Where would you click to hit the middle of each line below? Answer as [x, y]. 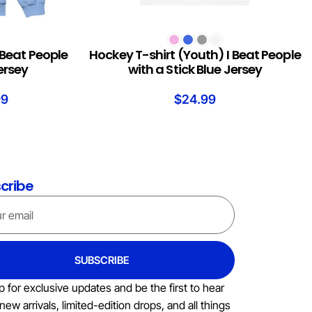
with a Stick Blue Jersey [195, 70]
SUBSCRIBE [102, 260]
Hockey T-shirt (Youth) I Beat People [195, 55]
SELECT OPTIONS [122, 37]
